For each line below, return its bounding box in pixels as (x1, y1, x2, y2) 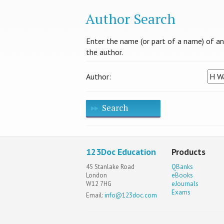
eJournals (171, 179, 199, 188)
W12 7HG (86, 179, 111, 188)
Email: (86, 191, 104, 200)
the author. (86, 47, 123, 57)
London (86, 170, 107, 179)
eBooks (171, 170, 193, 179)
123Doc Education (86, 146, 156, 158)
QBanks (171, 162, 193, 171)
